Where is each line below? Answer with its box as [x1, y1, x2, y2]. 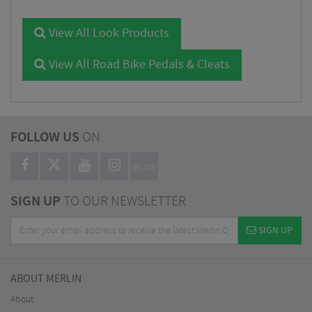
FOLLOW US [10, 128, 79, 147]
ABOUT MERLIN [10, 272, 81, 286]
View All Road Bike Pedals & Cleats [46, 56, 230, 73]
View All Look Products [46, 25, 169, 42]
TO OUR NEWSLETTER [61, 192, 186, 211]
